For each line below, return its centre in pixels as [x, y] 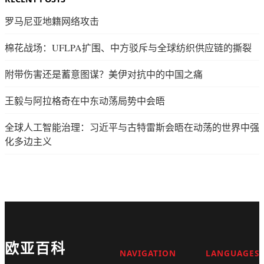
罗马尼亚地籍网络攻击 [52, 21]
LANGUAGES [232, 253]
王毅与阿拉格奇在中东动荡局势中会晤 [85, 100]
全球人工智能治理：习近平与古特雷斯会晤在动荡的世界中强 [132, 127]
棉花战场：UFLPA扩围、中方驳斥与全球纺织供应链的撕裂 [128, 47]
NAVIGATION [148, 253]
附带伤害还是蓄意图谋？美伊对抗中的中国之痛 [104, 74]
